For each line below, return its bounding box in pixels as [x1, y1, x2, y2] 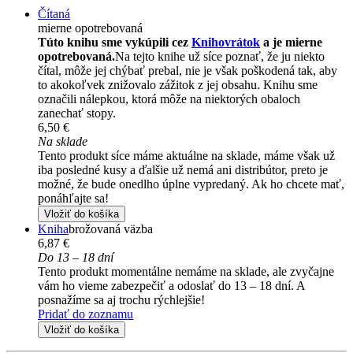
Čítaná [38, 7, 70, 21]
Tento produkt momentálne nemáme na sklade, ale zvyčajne [38, 265, 334, 279]
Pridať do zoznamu [38, 307, 133, 321]
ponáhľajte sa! [38, 191, 109, 206]
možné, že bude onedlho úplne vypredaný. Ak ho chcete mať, [38, 177, 344, 191]
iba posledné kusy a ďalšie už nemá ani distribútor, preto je [38, 163, 328, 177]
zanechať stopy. [38, 106, 116, 121]
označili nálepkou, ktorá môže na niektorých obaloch [38, 92, 300, 106]
